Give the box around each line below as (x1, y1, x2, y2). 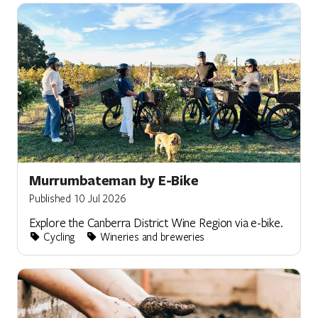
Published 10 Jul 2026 (29, 190, 126, 205)
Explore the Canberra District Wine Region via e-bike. (29, 214, 283, 231)
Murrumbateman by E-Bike (29, 170, 199, 190)
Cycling (40, 229, 75, 243)
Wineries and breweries (97, 229, 205, 243)
